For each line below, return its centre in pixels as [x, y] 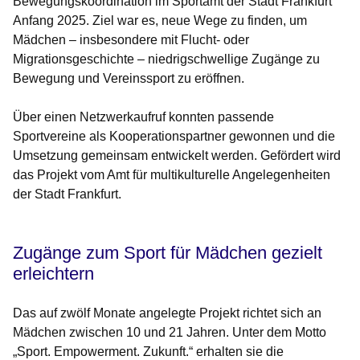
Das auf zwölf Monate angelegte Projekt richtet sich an [167, 313]
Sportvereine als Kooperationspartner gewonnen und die [174, 137]
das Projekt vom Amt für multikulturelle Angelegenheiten [172, 175]
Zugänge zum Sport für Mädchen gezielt [168, 253]
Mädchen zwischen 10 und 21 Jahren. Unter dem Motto [170, 333]
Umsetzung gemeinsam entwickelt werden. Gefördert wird [177, 156]
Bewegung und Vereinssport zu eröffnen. [129, 79]
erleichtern [53, 274]
